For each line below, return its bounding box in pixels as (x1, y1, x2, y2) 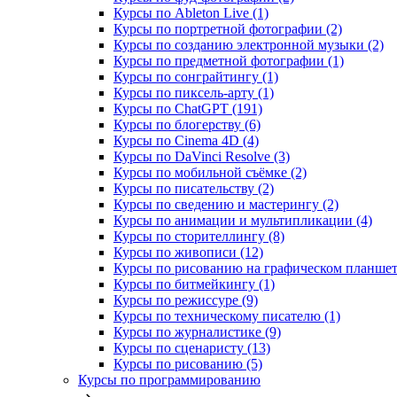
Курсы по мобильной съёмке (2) (113, 165, 307, 181)
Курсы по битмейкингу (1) (113, 276, 275, 292)
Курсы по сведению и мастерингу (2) (113, 197, 339, 213)
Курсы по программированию (78, 372, 261, 388)
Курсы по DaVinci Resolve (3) (113, 149, 290, 165)
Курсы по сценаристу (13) (113, 340, 270, 356)
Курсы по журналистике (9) (113, 324, 281, 340)
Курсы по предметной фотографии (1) (113, 53, 344, 69)
